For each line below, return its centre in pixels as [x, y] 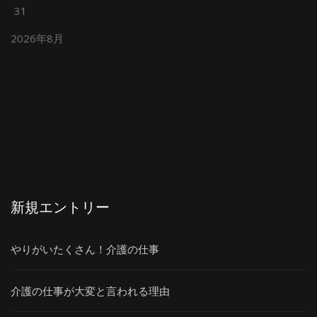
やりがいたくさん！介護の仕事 [85, 249]
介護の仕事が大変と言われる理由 [90, 291]
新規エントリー [60, 206]
